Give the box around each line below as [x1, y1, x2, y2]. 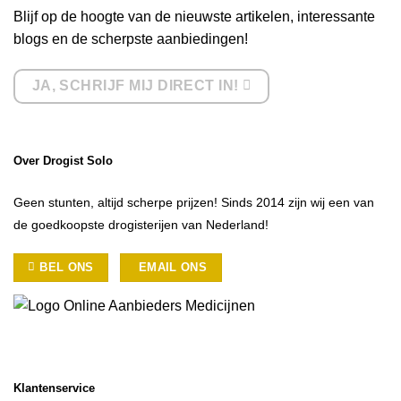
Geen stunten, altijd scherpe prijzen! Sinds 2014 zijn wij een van [13, 194, 374, 209]
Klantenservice [13, 380, 95, 395]
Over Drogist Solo [13, 154, 113, 168]
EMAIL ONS [138, 260, 208, 275]
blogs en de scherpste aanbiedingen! [13, 31, 248, 47]
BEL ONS [39, 260, 94, 275]
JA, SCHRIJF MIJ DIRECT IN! [31, 77, 239, 93]
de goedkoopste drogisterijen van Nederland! [13, 217, 269, 232]
